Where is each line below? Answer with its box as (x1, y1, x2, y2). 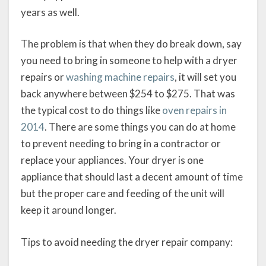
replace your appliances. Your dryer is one (21, 154, 204, 167)
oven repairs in (162, 104, 227, 117)
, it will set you (175, 71, 236, 84)
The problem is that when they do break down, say (21, 37, 242, 50)
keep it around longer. (21, 204, 116, 217)
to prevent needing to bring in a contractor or (21, 137, 221, 150)
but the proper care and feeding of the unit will (21, 187, 224, 200)
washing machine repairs (66, 71, 175, 84)
